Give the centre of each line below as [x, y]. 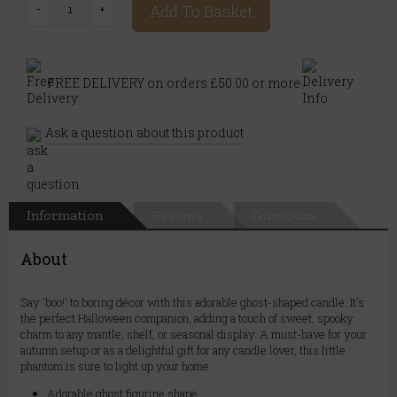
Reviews [177, 215]
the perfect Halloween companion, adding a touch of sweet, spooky [187, 319]
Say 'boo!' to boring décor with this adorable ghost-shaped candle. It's [192, 303]
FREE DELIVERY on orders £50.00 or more [174, 82]
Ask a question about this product [144, 133]
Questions [284, 215]
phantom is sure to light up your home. [116, 366]
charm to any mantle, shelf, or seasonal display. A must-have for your [194, 335]
